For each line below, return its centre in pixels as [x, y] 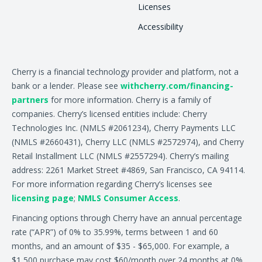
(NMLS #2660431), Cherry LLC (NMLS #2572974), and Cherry [128, 142]
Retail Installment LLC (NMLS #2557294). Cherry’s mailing [120, 156]
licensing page [43, 198]
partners [30, 100]
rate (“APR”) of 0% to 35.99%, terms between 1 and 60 [115, 232]
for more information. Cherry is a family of [130, 100]
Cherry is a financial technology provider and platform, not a [125, 72]
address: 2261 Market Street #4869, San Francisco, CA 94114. [128, 170]
